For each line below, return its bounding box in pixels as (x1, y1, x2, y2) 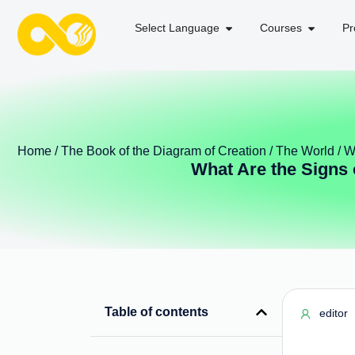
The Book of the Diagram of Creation (61, 143, 266, 158)
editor (319, 307, 349, 319)
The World (276, 143, 334, 158)
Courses (259, 21, 302, 34)
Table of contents (105, 305, 209, 319)
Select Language (134, 21, 219, 34)
